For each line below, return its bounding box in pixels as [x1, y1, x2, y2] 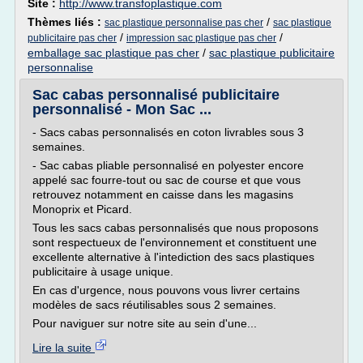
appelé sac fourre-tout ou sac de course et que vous [32, 173, 301, 186]
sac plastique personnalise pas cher [105, 17, 263, 28]
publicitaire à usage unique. [32, 265, 173, 278]
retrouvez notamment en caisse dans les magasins [32, 188, 293, 201]
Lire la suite [32, 341, 95, 354]
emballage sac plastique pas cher [28, 46, 199, 59]
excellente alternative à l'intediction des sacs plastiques [32, 250, 314, 263]
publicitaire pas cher [28, 32, 117, 44]
